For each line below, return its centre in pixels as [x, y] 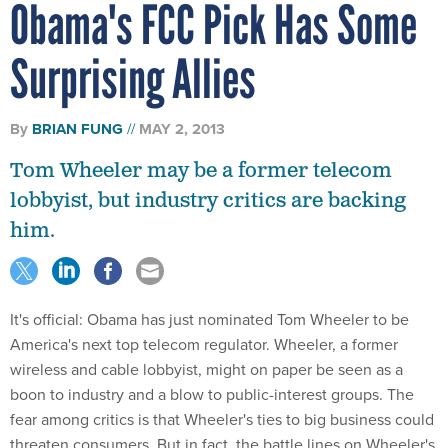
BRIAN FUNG [77, 128]
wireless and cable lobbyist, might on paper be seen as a [206, 369]
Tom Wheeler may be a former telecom [201, 170]
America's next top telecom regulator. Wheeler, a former [204, 344]
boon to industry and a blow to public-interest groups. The [212, 394]
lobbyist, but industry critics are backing [208, 200]
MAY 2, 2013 [182, 128]
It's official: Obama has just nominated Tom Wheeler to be [209, 319]
